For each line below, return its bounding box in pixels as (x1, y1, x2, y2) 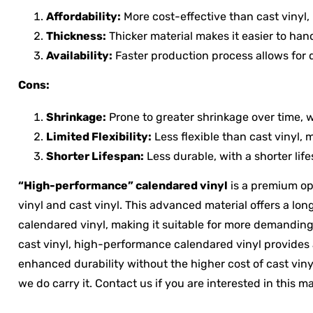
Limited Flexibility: (46, 130, 152, 143)
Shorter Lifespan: (46, 150, 144, 163)
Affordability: (46, 10, 121, 23)
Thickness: (46, 29, 106, 43)
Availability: (46, 49, 112, 62)
